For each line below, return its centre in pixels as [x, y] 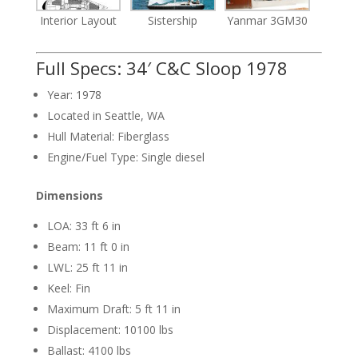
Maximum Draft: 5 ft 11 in [113, 309]
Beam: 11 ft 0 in [88, 247]
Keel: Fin [68, 288]
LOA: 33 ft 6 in [84, 226]
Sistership [173, 21]
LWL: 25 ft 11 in [87, 268]
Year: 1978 [74, 95]
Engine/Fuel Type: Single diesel [125, 157]
